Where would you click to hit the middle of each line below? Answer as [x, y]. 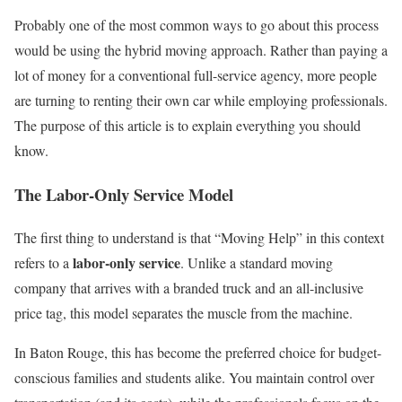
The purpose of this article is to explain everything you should [188, 125]
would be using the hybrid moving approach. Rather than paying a [201, 50]
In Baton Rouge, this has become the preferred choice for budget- [198, 353]
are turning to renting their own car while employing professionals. [201, 100]
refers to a [44, 263]
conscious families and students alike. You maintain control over [194, 378]
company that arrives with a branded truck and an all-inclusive [189, 288]
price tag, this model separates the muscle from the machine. [184, 313]
